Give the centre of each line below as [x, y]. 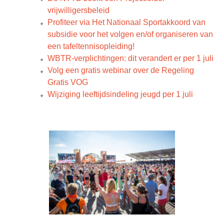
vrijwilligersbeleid [78, 10]
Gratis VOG [68, 82]
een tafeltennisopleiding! [91, 46]
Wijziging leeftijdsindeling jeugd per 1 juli [120, 94]
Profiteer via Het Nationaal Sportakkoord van [126, 22]
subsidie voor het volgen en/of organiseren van [130, 34]
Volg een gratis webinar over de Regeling [121, 70]
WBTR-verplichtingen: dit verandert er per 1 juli [130, 58]
